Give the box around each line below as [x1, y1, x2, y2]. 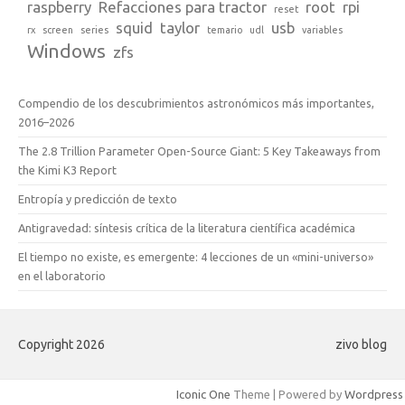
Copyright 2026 [18, 336, 105, 352]
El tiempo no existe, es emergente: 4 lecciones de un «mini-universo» [18, 250, 373, 263]
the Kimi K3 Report [18, 163, 117, 176]
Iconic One [176, 387, 231, 400]
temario [207, 24, 242, 35]
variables [302, 24, 343, 35]
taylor [160, 18, 200, 36]
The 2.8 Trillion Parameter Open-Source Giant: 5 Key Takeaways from [18, 144, 381, 157]
